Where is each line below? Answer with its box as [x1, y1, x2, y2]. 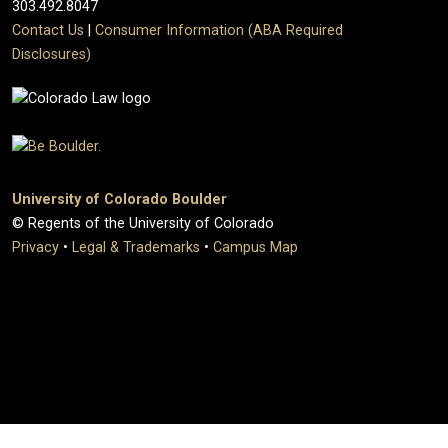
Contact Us [12, 21, 84, 39]
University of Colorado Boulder [12, 190, 227, 208]
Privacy [12, 238, 59, 256]
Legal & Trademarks [72, 238, 200, 256]
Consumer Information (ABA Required [95, 21, 343, 39]
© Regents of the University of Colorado [12, 214, 274, 232]
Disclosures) [12, 45, 91, 63]
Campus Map [213, 238, 298, 256]
